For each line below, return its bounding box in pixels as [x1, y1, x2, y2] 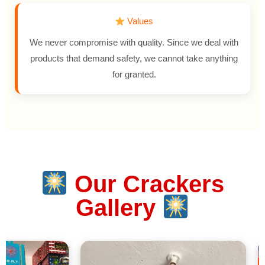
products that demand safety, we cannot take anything [30, 53, 238, 64]
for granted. [112, 69, 156, 80]
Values [124, 17, 153, 27]
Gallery [76, 195, 163, 221]
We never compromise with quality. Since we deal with [30, 37, 238, 48]
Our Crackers [67, 171, 224, 198]
